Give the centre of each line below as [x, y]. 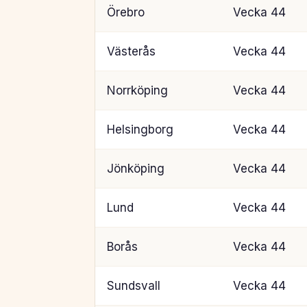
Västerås [131, 51]
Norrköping [137, 90]
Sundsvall [133, 285]
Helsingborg [140, 129]
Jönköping [135, 168]
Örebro [125, 12]
